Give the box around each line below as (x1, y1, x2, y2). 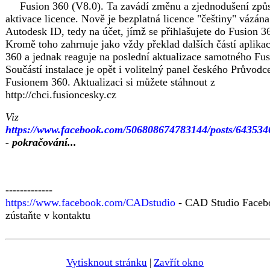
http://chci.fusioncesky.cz (5, 89, 116, 101)
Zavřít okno (154, 257, 204, 268)
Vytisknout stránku (66, 257, 147, 268)
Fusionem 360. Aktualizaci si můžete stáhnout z (5, 76, 215, 88)
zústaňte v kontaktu (5, 209, 90, 221)
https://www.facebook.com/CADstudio (5, 196, 175, 209)
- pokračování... (5, 136, 77, 148)
